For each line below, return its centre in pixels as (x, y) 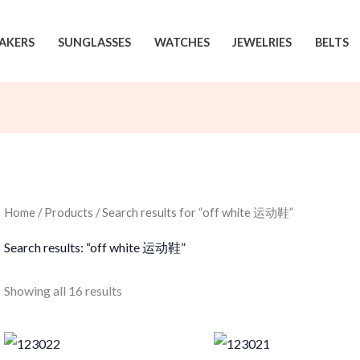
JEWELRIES (262, 42)
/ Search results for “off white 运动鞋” (193, 213)
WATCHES (182, 42)
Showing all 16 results (63, 291)
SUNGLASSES (94, 42)
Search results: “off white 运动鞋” (94, 247)
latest (137, 316)
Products (68, 213)
